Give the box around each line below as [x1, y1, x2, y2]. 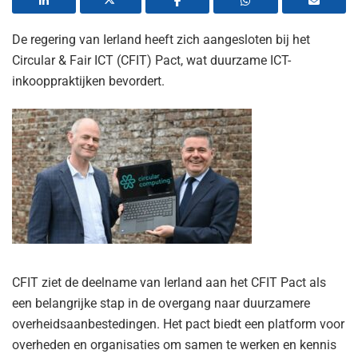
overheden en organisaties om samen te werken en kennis [12, 336, 336, 352]
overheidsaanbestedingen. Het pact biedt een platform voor [12, 316, 344, 332]
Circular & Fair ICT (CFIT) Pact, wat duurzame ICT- [12, 52, 291, 68]
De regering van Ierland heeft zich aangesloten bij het [12, 31, 310, 47]
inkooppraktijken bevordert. [12, 73, 165, 89]
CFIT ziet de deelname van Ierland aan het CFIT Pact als [12, 274, 326, 290]
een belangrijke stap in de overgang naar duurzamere [12, 295, 310, 311]
